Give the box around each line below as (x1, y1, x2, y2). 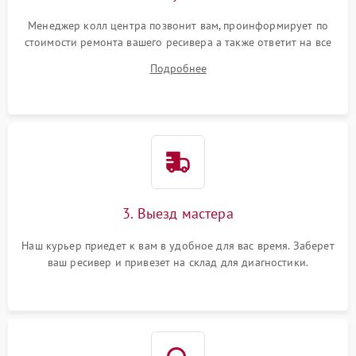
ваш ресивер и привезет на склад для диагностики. (47, 255, 309, 269)
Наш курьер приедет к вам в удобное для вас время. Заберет (21, 238, 335, 253)
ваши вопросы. (141, 52, 215, 66)
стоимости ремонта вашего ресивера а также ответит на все (24, 35, 332, 49)
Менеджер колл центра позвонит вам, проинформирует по (28, 18, 328, 33)
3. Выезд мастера (122, 204, 234, 222)
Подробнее (149, 61, 207, 75)
